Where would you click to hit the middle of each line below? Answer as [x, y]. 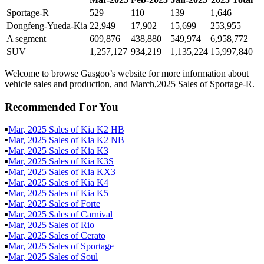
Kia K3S [97, 161]
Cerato [93, 236]
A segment [26, 38]
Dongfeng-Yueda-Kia [47, 25]
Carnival [97, 214]
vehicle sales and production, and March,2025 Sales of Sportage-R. [130, 84]
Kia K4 [95, 183]
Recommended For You [62, 107]
